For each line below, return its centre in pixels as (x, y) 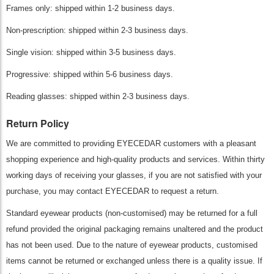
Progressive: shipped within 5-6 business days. (90, 74)
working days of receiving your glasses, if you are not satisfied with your (134, 175)
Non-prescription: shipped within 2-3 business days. (97, 30)
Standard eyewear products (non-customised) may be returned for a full (132, 213)
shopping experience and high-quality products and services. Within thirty (135, 159)
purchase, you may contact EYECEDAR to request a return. (113, 191)
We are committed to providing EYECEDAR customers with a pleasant (131, 143)
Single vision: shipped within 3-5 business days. (91, 52)
